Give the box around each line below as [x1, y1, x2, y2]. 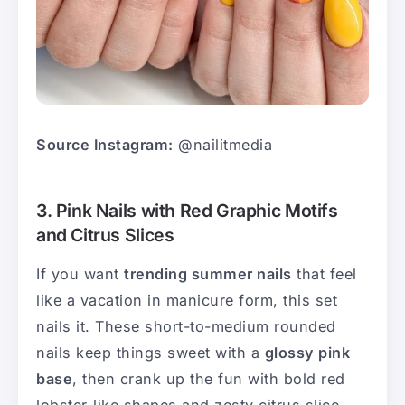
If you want [36, 265, 124, 284]
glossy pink [264, 344, 350, 363]
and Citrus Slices [36, 224, 174, 247]
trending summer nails [124, 265, 292, 284]
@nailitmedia [173, 136, 272, 155]
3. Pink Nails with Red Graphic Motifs [36, 200, 338, 222]
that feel [291, 265, 357, 284]
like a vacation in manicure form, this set [36, 291, 337, 310]
